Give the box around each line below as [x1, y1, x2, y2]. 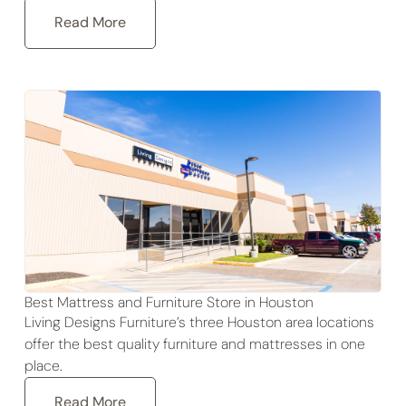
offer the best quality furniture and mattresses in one [24, 333, 365, 353]
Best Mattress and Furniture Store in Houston [24, 292, 314, 312]
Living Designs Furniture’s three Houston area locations [24, 312, 374, 332]
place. [24, 355, 63, 375]
